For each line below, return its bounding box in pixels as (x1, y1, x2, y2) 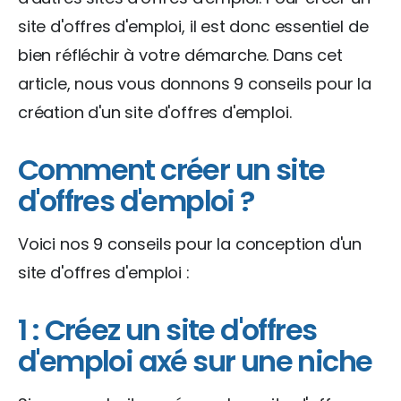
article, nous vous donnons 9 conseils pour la (18, 72, 371, 95)
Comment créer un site (18, 149, 325, 190)
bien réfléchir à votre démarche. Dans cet (18, 43, 343, 66)
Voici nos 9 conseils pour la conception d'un (18, 232, 363, 255)
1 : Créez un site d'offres (18, 309, 317, 350)
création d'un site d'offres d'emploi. (18, 100, 292, 124)
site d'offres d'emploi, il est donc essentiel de (18, 14, 369, 38)
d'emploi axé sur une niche (18, 340, 372, 381)
